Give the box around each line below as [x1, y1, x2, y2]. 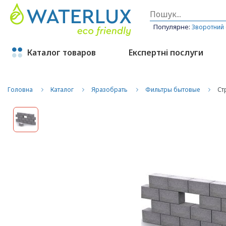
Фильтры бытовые [145, 85, 200, 94]
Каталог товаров [27, 46, 96, 58]
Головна [8, 85, 33, 94]
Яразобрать [91, 85, 128, 94]
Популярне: [153, 22, 192, 31]
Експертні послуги [128, 46, 203, 58]
